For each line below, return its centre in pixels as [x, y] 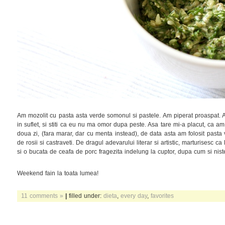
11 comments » [42, 196]
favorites [162, 196]
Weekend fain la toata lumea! [58, 173]
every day [134, 196]
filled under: [85, 196]
